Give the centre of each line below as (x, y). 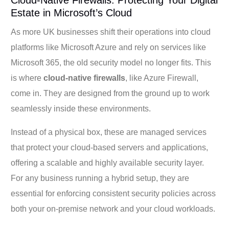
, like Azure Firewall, (162, 78)
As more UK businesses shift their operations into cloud (111, 32)
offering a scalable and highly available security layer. (108, 163)
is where (27, 78)
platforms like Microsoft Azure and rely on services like (109, 47)
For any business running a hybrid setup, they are (100, 178)
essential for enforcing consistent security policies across (113, 193)
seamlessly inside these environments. (81, 108)
